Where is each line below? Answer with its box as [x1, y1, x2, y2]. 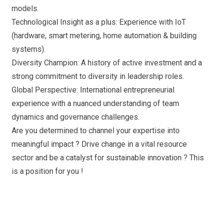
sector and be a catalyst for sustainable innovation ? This [12, 153, 204, 162]
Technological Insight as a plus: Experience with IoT [12, 17, 186, 27]
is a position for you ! [12, 167, 83, 176]
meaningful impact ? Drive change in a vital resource [12, 139, 187, 149]
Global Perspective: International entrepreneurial [12, 85, 174, 94]
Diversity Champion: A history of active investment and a [12, 58, 202, 67]
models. [12, 4, 39, 13]
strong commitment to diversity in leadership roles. [12, 72, 184, 81]
